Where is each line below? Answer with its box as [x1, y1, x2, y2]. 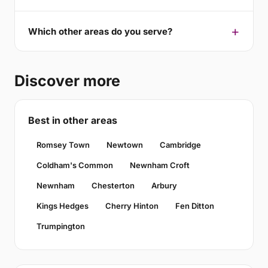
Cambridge [160, 140, 201, 150]
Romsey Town [36, 140, 90, 150]
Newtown [106, 140, 143, 150]
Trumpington [36, 221, 85, 232]
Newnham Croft [130, 160, 190, 170]
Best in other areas [28, 114, 117, 127]
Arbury [151, 181, 177, 191]
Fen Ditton [175, 201, 214, 211]
